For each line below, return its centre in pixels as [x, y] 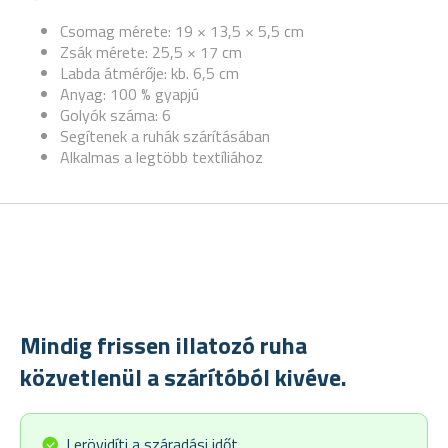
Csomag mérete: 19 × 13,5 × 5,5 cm [182, 31]
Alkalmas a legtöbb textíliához [161, 157]
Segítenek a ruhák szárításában [165, 136]
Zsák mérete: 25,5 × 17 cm [151, 52]
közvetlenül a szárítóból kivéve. [183, 377]
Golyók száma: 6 [115, 115]
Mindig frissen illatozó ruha [163, 345]
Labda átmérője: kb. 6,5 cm [149, 73]
